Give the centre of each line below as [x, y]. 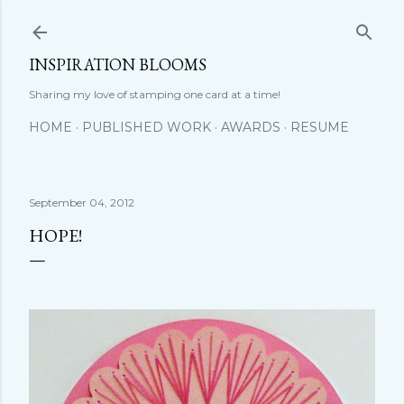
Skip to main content [202, 23]
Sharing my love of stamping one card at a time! [155, 94]
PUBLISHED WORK [147, 127]
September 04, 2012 [82, 202]
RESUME [320, 127]
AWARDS [251, 127]
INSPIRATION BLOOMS [118, 64]
